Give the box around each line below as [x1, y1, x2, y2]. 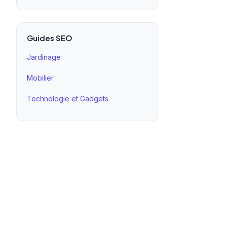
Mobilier [27, 73, 54, 82]
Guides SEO [27, 33, 72, 43]
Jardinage [27, 53, 61, 61]
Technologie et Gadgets [27, 94, 108, 103]
